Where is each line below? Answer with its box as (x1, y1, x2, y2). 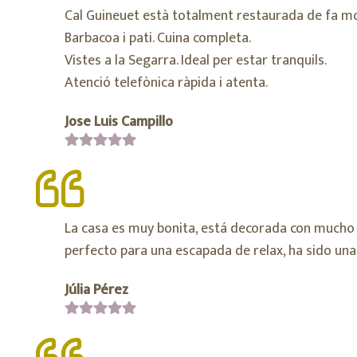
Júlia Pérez (65, 277, 128, 302)
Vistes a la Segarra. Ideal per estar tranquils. (65, 49, 327, 73)
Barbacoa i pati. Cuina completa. (65, 26, 251, 51)
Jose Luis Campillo (65, 109, 173, 134)
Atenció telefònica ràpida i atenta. (65, 71, 268, 96)
